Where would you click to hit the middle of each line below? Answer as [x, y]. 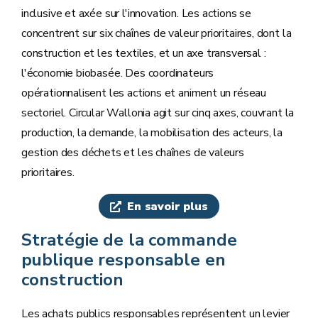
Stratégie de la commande [129, 240]
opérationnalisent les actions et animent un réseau [144, 93]
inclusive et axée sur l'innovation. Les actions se [137, 13]
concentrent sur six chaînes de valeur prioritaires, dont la [157, 33]
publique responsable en [124, 260]
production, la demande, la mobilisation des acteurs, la [152, 133]
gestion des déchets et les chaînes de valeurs [133, 153]
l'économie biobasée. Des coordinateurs [118, 73]
